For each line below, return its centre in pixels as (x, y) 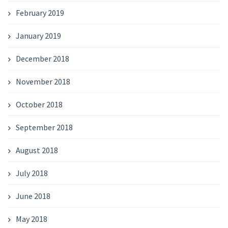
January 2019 (38, 36)
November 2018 (43, 81)
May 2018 (31, 219)
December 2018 (42, 59)
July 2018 (32, 173)
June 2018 (33, 196)
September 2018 (44, 127)
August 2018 (37, 150)
